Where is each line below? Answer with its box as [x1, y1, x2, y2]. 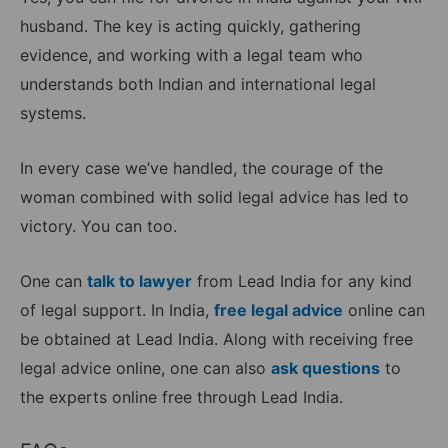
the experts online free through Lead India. [20, 386, 343, 407]
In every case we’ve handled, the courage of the [20, 158, 383, 179]
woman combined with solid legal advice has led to [20, 187, 409, 208]
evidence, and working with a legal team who [20, 45, 363, 66]
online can [343, 299, 425, 320]
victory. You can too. [20, 216, 177, 237]
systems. [20, 103, 86, 124]
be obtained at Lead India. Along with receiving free [20, 328, 413, 349]
